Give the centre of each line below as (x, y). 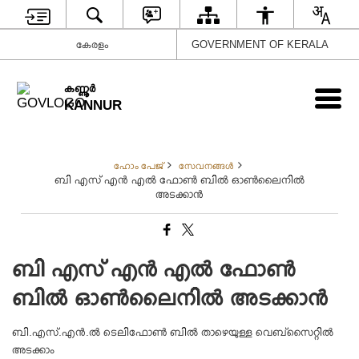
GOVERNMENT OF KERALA (260, 44)
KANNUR (93, 105)
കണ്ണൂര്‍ (80, 88)
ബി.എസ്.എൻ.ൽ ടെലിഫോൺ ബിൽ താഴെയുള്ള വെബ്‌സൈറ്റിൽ (173, 331)
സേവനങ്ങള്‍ (206, 166)
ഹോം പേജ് (138, 166)
